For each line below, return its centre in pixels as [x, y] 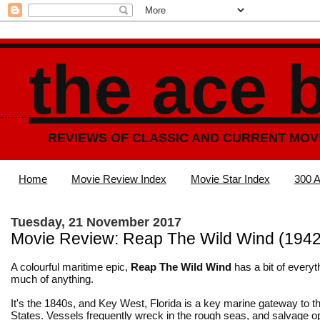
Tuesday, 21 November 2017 [96, 222]
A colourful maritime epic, [71, 266]
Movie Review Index [119, 179]
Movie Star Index [230, 179]
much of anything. [52, 279]
